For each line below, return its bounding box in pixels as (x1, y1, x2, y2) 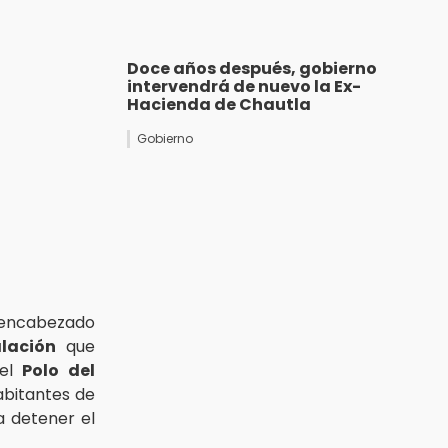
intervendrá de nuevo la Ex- (127, 75, 361, 99)
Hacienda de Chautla (127, 93, 311, 117)
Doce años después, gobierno (127, 57, 377, 81)
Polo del (22, 358, 95, 382)
